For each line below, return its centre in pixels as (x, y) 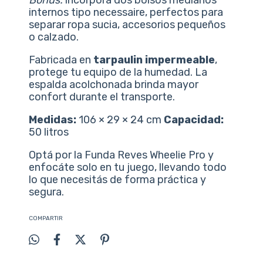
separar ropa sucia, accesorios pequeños (127, 24)
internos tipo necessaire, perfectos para (126, 12)
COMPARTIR (46, 218)
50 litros (49, 132)
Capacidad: (194, 119)
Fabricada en (61, 60)
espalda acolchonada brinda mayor (114, 84)
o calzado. (54, 37)
